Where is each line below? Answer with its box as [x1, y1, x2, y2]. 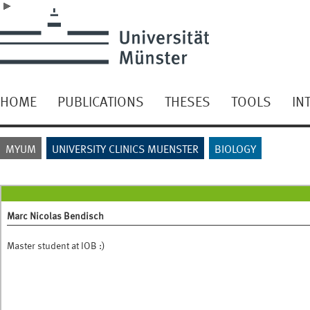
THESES [165, 91, 210, 111]
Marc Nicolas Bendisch [7, 209, 104, 222]
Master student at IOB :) [7, 239, 105, 252]
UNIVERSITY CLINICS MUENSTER [52, 140, 199, 156]
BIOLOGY [215, 140, 256, 156]
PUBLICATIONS [57, 91, 144, 111]
